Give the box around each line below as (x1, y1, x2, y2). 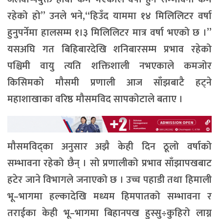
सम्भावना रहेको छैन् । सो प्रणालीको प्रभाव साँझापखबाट (7, 155, 212, 172)
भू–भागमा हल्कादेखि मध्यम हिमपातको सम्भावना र (7, 188, 212, 205)
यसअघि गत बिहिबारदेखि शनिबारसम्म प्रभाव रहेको (7, 41, 212, 58)
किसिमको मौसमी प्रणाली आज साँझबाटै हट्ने (7, 74, 212, 91)
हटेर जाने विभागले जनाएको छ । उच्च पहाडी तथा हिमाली (7, 172, 212, 189)
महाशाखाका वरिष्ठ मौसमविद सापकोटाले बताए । (7, 90, 183, 108)
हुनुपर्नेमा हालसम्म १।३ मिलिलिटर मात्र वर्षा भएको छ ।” (7, 24, 212, 41)
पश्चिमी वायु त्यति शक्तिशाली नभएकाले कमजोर (7, 57, 212, 74)
